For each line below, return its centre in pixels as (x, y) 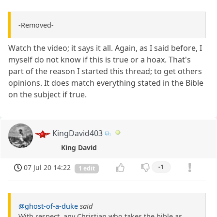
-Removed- (36, 25)
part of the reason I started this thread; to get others (105, 71)
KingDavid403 (78, 133)
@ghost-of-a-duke (48, 206)
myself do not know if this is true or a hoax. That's (100, 59)
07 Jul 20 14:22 (47, 168)
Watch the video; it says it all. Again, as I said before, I (105, 48)
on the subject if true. (48, 94)
